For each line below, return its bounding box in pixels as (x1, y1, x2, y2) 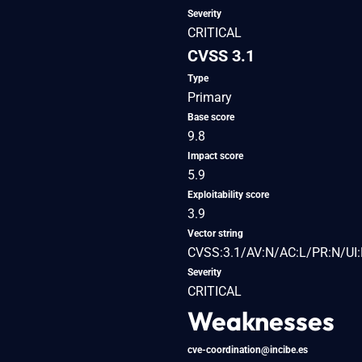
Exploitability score (187, 188, 269, 200)
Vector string (187, 227, 243, 239)
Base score (187, 111, 234, 123)
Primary (187, 89, 232, 105)
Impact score (187, 149, 243, 162)
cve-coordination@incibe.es (187, 343, 308, 356)
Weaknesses (187, 304, 335, 337)
